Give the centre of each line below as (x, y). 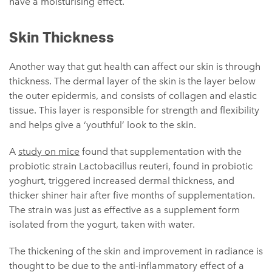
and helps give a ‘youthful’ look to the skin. (103, 125)
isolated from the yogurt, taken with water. (102, 225)
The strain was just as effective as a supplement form (124, 210)
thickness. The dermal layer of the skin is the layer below (132, 81)
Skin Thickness (62, 38)
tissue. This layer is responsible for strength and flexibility (134, 110)
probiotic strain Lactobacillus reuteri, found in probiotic (131, 166)
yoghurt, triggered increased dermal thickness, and (122, 181)
